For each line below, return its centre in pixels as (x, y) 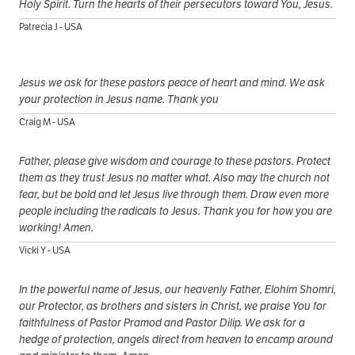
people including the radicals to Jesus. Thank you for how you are (176, 210)
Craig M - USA (47, 121)
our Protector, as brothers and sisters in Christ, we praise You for (173, 305)
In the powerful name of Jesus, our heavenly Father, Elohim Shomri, (177, 289)
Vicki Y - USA (45, 250)
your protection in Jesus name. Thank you (119, 99)
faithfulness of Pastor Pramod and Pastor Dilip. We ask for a (162, 322)
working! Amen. (56, 227)
